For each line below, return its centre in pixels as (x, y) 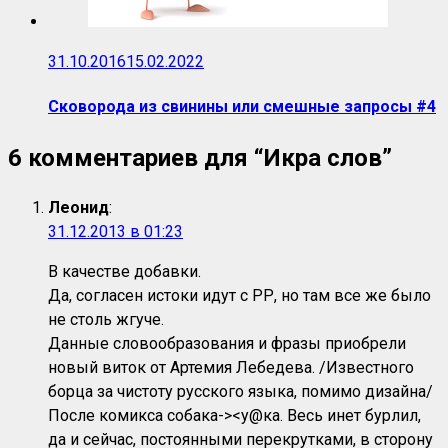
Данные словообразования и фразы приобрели (227, 344)
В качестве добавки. (124, 272)
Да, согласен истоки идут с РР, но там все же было (239, 296)
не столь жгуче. (106, 320)
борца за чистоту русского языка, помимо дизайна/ (240, 392)
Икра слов (323, 158)
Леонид (78, 208)
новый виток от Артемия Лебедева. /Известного (231, 368)
